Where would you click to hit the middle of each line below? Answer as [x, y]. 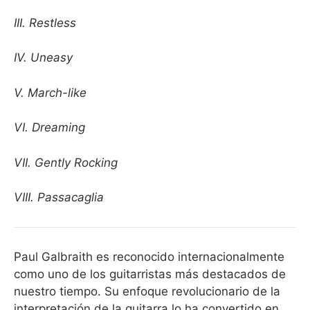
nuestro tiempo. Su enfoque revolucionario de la [147, 291]
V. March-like [50, 92]
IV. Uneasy [43, 57]
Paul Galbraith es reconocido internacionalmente [149, 257]
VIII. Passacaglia [116, 197]
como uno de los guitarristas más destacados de [150, 274]
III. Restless [45, 22]
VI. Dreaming [49, 127]
